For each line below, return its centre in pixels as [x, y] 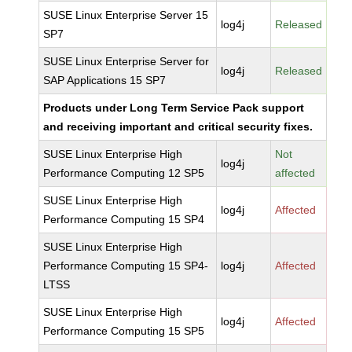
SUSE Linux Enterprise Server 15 [126, 15]
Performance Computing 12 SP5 [124, 173]
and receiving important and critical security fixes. [178, 126]
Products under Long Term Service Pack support [174, 108]
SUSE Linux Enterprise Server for [126, 61]
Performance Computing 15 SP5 [124, 331]
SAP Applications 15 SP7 [105, 80]
